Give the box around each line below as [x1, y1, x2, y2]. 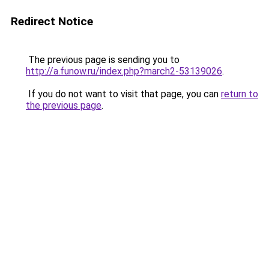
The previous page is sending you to [26, 54, 180, 65]
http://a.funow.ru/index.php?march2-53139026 [26, 65, 222, 77]
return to [221, 88, 258, 100]
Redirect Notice [11, 14, 93, 28]
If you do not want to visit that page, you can [26, 88, 221, 100]
